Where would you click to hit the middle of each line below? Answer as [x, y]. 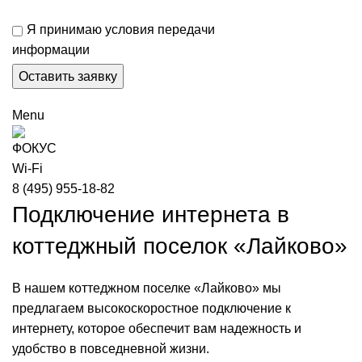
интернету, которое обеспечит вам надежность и [157, 329]
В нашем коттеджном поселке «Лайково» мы [147, 288]
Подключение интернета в [151, 215]
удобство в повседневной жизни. [111, 349]
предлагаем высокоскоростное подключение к [152, 309]
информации [51, 50]
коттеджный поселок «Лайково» [180, 246]
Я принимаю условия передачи [121, 30]
